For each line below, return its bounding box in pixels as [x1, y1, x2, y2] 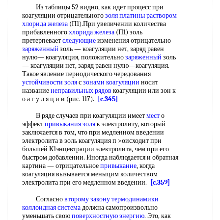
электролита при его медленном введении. [22, 178, 150, 187]
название [22, 86, 51, 95]
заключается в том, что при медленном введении [22, 128, 164, 137]
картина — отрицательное [22, 162, 100, 170]
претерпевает [22, 36, 62, 45]
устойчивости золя [22, 78, 77, 86]
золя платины [105, 11, 145, 20]
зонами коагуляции [83, 78, 139, 86]
